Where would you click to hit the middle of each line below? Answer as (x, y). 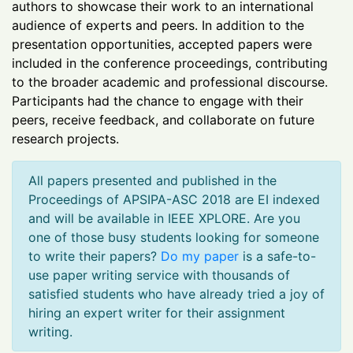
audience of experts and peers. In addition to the (158, 25)
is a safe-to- (277, 256)
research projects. (65, 138)
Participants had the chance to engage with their (158, 100)
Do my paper (200, 256)
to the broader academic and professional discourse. (170, 82)
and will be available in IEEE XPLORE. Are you (164, 218)
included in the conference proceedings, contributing (170, 63)
